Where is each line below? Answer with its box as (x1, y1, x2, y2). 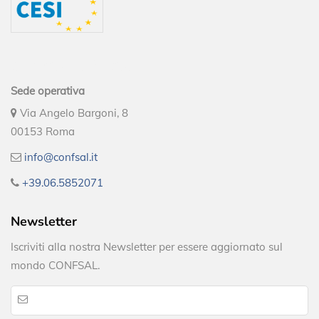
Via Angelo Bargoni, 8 (17, 105, 128, 120)
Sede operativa (11, 83, 85, 98)
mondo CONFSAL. (11, 258, 100, 272)
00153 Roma (11, 124, 75, 138)
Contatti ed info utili (11, 56, 131, 74)
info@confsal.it (24, 150, 98, 164)
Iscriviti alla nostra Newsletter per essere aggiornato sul (11, 239, 283, 253)
